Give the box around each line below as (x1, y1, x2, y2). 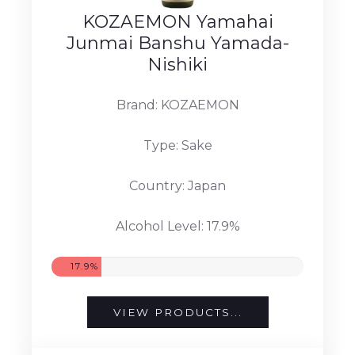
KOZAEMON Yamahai (82, 10, 273, 32)
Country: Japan (129, 177, 226, 193)
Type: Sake (143, 137, 212, 153)
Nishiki (147, 53, 208, 75)
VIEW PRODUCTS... (113, 305, 242, 319)
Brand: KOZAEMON (116, 97, 239, 113)
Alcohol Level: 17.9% (115, 218, 240, 234)
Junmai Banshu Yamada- (66, 32, 289, 54)
